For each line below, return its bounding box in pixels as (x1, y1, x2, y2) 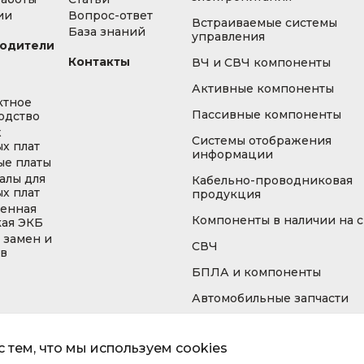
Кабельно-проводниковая (192, 173, 353, 188)
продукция (192, 187, 261, 201)
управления (192, 29, 265, 44)
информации (192, 147, 273, 162)
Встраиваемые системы (192, 15, 337, 30)
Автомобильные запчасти (192, 291, 349, 305)
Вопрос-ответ (67, 8, 153, 23)
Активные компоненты (192, 81, 334, 96)
